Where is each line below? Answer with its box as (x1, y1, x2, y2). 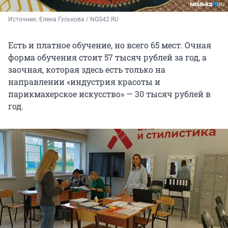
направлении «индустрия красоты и (8, 76, 160, 87)
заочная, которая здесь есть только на (8, 64, 165, 75)
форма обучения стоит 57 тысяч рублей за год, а (8, 51, 207, 63)
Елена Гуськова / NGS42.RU (39, 15, 119, 23)
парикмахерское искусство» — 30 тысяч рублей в (8, 88, 211, 99)
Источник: (8, 15, 39, 23)
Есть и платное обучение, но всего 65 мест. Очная (8, 39, 211, 50)
